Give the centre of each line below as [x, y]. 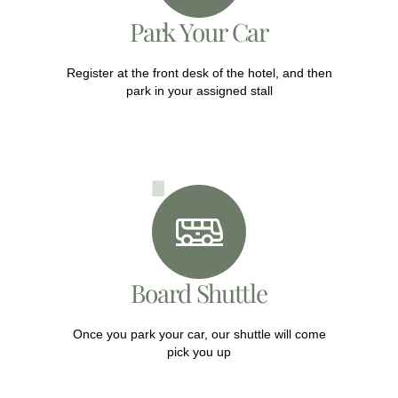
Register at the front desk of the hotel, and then [199, 72]
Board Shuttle [199, 293]
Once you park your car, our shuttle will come [199, 334]
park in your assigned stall [199, 90]
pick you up [199, 352]
